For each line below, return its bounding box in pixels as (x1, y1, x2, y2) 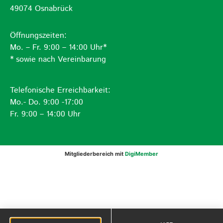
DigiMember (125, 150, 158, 157)
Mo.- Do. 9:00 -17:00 (10, 97, 83, 109)
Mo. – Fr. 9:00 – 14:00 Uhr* (10, 41, 107, 53)
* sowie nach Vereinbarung (10, 53, 106, 65)
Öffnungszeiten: (10, 29, 67, 41)
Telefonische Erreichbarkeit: (10, 85, 111, 97)
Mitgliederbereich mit (65, 150, 125, 157)
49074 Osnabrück (10, 3, 73, 15)
